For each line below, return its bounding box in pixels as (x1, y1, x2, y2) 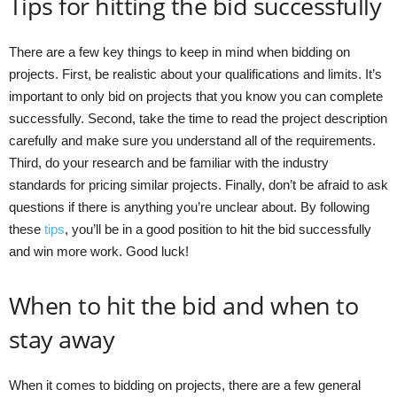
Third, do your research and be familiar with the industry (9, 154, 329, 170)
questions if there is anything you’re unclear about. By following (9, 198, 370, 214)
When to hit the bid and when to (9, 288, 359, 322)
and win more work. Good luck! (9, 243, 189, 259)
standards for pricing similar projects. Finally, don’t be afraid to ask (9, 176, 388, 192)
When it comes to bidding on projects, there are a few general (9, 377, 361, 393)
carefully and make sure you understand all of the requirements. (9, 132, 376, 148)
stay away (9, 322, 115, 355)
